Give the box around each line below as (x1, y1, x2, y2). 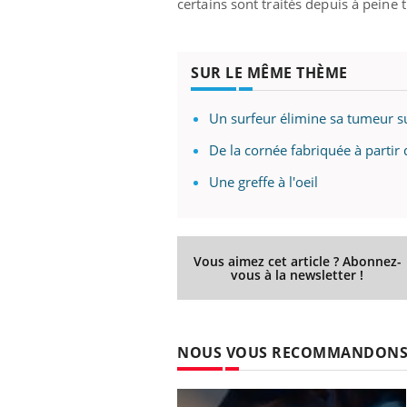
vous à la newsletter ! (231, 265, 364, 283)
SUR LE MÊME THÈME (191, 62, 348, 83)
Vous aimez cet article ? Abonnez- (193, 252, 402, 270)
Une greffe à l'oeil (209, 172, 318, 191)
